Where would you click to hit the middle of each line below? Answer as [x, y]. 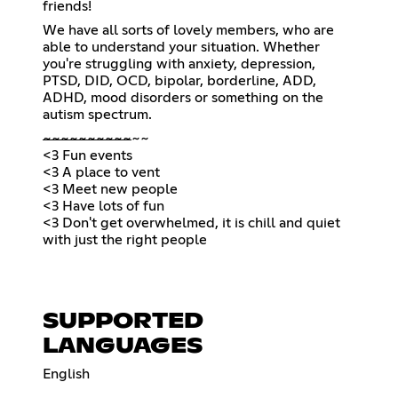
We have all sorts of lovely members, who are [188, 30]
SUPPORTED [123, 321]
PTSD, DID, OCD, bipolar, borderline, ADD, [179, 80]
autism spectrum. [97, 114]
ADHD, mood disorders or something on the [183, 97]
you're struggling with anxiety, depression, [179, 64]
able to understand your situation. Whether [181, 47]
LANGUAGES [123, 346]
